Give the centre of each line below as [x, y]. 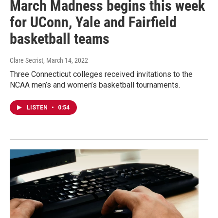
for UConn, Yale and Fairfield [93, 22]
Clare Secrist [27, 61]
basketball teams [60, 39]
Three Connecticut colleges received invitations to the [101, 74]
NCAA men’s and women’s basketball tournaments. [95, 85]
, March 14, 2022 [66, 61]
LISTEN [38, 108]
